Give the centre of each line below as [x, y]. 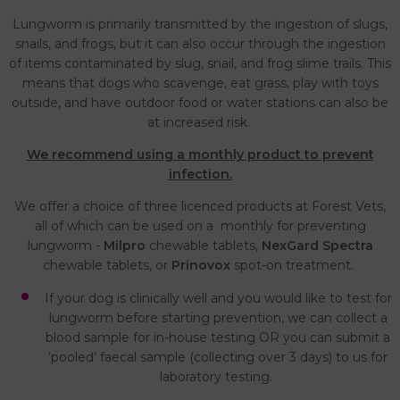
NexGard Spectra [317, 245]
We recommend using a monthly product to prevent [200, 154]
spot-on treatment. [294, 265]
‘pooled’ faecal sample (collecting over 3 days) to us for [218, 357]
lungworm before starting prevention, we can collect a [218, 317]
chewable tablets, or [107, 265]
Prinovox [201, 265]
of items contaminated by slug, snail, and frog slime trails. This [200, 63]
